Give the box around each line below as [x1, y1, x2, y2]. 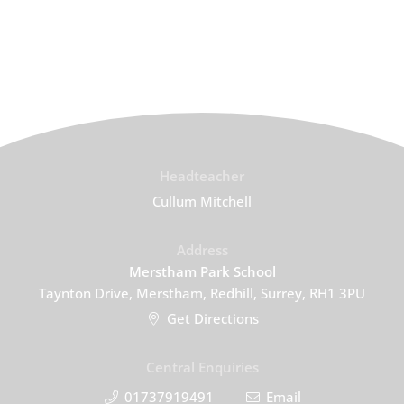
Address [176, 241, 228, 260]
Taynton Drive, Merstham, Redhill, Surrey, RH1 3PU [39, 284, 365, 303]
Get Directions [166, 309, 259, 328]
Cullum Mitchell [152, 192, 252, 211]
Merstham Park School [128, 262, 276, 281]
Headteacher [160, 167, 244, 186]
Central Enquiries [145, 358, 259, 377]
